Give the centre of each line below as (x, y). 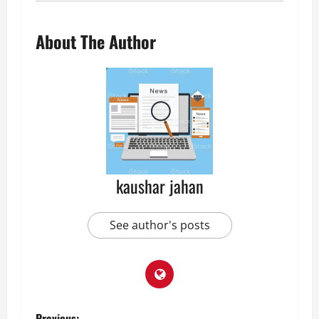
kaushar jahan (159, 186)
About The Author (96, 42)
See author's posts (159, 225)
